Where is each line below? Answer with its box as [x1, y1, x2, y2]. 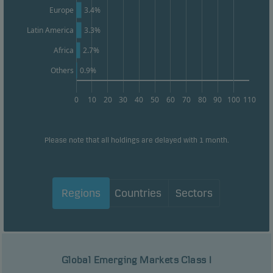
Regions [61, 186, 101, 200]
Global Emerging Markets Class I [61, 254, 212, 266]
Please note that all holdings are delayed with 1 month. [44, 136, 229, 145]
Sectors [175, 186, 213, 200]
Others [51, 65, 74, 76]
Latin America [27, 25, 74, 36]
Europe [49, 5, 74, 16]
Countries [114, 186, 161, 200]
